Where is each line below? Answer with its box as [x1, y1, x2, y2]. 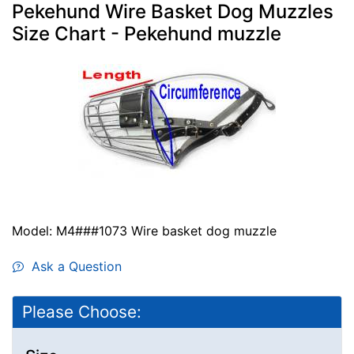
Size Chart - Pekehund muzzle [12, 21, 281, 45]
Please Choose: [22, 301, 141, 322]
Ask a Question [24, 258, 122, 274]
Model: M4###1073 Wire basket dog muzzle [12, 222, 277, 239]
